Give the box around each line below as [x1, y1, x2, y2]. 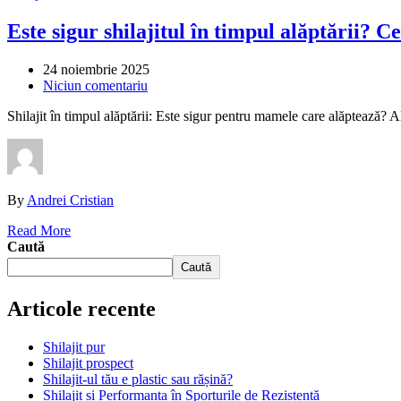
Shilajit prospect [43, 355, 133, 371]
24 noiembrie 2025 [43, 62, 149, 78]
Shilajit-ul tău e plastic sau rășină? [43, 371, 233, 388]
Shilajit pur [43, 339, 105, 355]
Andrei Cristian [27, 192, 114, 209]
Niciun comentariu [43, 78, 148, 94]
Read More [7, 223, 71, 239]
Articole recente [7, 297, 156, 321]
